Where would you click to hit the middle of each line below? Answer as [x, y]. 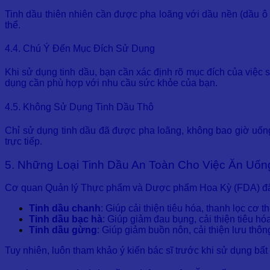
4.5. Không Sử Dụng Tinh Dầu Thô [79, 107]
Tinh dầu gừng [63, 230]
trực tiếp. [24, 141]
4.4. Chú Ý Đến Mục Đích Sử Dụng [80, 49]
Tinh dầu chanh [65, 209]
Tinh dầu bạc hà [66, 219]
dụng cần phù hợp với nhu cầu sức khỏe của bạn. [111, 83]
